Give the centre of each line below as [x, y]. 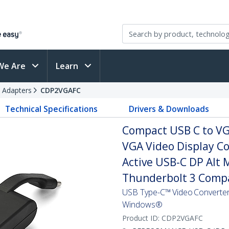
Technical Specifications [52, 109]
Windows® [142, 204]
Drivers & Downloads [169, 109]
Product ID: [142, 218]
